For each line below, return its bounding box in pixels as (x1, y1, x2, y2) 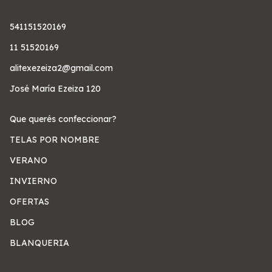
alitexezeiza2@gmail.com (10, 63, 113, 73)
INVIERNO (10, 175, 57, 186)
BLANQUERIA (10, 237, 69, 248)
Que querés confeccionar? (10, 114, 117, 124)
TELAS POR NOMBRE (10, 134, 100, 145)
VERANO (10, 155, 47, 166)
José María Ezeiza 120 (10, 83, 101, 94)
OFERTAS (10, 196, 49, 207)
